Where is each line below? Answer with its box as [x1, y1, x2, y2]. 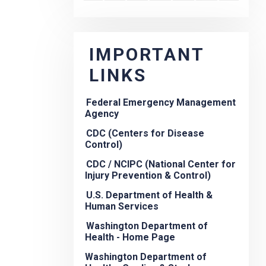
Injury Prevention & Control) [85, 170, 211, 182]
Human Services [85, 201, 159, 213]
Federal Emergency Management [86, 97, 236, 109]
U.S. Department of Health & [86, 189, 213, 201]
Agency [85, 108, 119, 120]
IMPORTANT [89, 44, 204, 65]
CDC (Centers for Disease [86, 128, 204, 140]
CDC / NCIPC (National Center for [86, 159, 236, 170]
